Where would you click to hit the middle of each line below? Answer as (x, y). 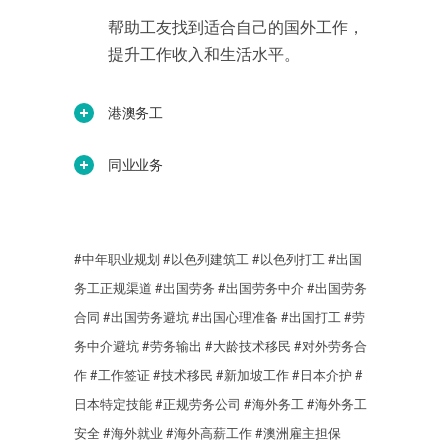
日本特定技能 (113, 404)
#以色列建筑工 (206, 259)
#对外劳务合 (330, 346)
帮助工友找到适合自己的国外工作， (236, 26)
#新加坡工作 (252, 375)
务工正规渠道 (113, 288)
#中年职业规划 (117, 259)
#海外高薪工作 (209, 433)
